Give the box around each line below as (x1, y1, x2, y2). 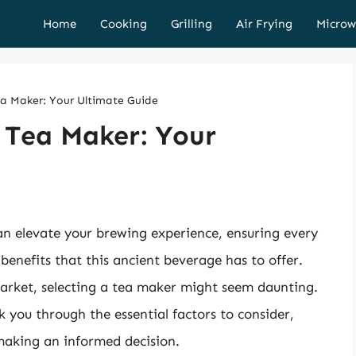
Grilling (171, 17, 212, 31)
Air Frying (236, 17, 292, 31)
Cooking (100, 17, 147, 31)
